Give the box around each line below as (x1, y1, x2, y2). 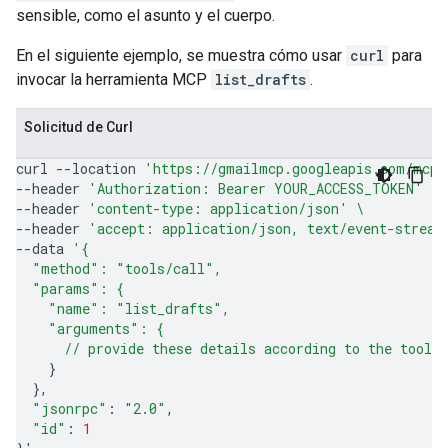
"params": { (16, 279, 124, 298)
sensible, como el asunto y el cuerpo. (16, 6, 275, 25)
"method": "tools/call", (16, 259, 222, 278)
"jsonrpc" (32, 399, 107, 418)
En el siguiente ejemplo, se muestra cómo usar (16, 46, 346, 65)
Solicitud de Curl (24, 119, 133, 135)
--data (16, 239, 64, 258)
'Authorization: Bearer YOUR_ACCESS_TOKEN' (88, 179, 423, 198)
